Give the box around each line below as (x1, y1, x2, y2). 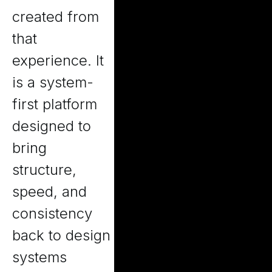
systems (12, 248, 67, 266)
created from (12, 8, 99, 25)
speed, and (12, 183, 87, 200)
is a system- (12, 73, 93, 91)
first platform (12, 95, 97, 113)
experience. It (12, 52, 104, 69)
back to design (12, 226, 110, 244)
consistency (12, 205, 92, 222)
